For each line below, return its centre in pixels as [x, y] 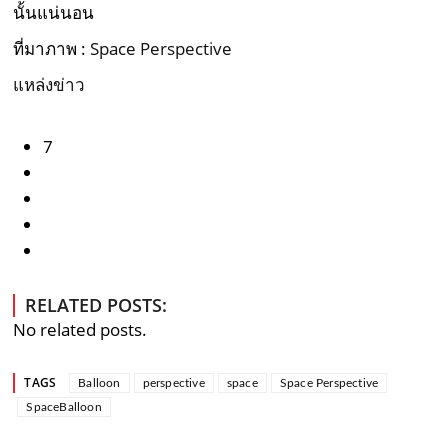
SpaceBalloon [64, 406]
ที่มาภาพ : [52, 48]
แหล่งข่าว [49, 84]
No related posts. [80, 329]
